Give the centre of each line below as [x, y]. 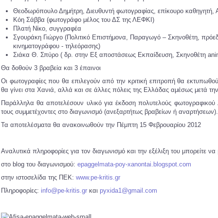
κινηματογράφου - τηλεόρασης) [57, 46]
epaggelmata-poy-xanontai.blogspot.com [134, 164]
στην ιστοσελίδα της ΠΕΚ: [38, 177]
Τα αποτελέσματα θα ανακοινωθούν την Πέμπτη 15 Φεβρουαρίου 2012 [101, 125]
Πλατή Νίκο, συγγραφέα [47, 28]
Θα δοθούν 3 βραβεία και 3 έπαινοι [51, 68]
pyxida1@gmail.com [128, 191]
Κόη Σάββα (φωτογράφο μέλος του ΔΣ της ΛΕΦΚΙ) [84, 20]
